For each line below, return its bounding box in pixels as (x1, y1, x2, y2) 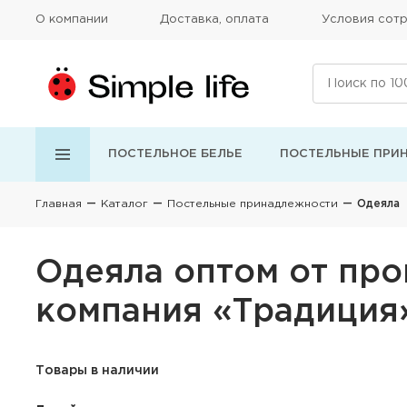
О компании (35, 15, 108, 25)
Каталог (101, 199, 148, 209)
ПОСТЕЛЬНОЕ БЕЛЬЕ (108, 149, 243, 159)
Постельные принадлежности (167, 199, 338, 209)
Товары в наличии (35, 365, 159, 376)
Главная (35, 199, 82, 209)
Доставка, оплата (160, 15, 270, 25)
